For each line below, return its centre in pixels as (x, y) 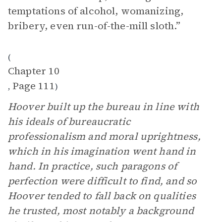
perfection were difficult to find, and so (103, 181)
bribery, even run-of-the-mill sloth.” (94, 26)
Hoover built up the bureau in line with (104, 107)
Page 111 (33, 86)
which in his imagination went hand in (102, 151)
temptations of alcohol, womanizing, (96, 11)
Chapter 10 (34, 71)
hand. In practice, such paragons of (93, 166)
